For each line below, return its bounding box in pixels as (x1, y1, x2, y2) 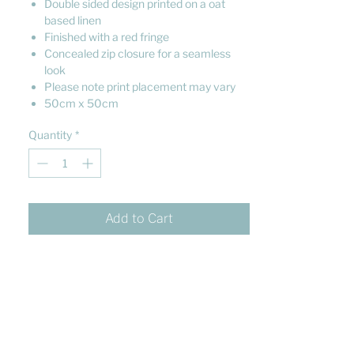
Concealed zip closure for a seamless (44, 47, 231, 60)
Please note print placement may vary (44, 80, 235, 93)
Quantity (28, 128, 72, 141)
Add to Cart (105, 211, 173, 226)
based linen (44, 13, 101, 27)
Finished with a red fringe (44, 30, 169, 43)
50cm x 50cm (44, 96, 119, 110)
